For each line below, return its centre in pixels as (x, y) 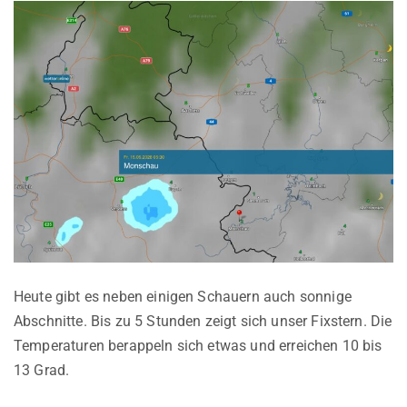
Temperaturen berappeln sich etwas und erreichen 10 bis (198, 345)
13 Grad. (42, 370)
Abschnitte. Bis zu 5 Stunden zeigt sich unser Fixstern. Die (203, 321)
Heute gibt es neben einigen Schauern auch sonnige (183, 296)
